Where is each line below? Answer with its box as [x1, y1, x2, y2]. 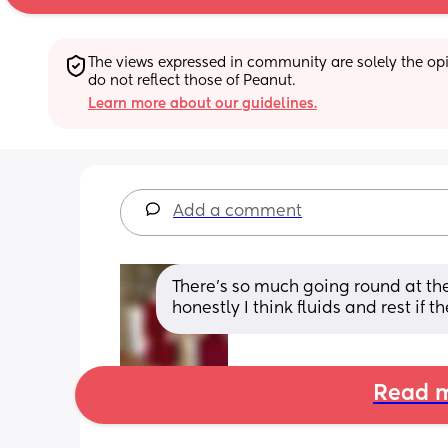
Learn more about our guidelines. [88, 96, 317, 111]
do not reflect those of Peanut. [88, 73, 295, 88]
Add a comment [173, 203, 302, 220]
